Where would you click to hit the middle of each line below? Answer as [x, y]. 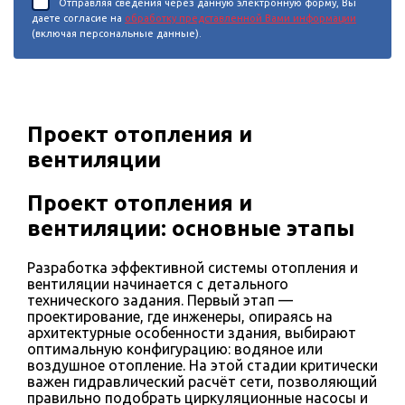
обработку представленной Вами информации [240, 19]
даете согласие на [78, 19]
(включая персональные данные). [117, 34]
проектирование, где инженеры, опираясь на [180, 316]
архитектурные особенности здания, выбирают [192, 332]
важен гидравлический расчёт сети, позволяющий [202, 381]
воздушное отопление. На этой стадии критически [202, 365]
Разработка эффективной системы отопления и [193, 267]
